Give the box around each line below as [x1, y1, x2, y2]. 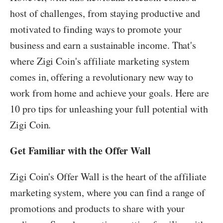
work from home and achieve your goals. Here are [10, 86, 210, 100]
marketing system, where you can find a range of [10, 186, 206, 199]
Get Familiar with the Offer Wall [10, 143, 151, 158]
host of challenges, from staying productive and [10, 6, 201, 20]
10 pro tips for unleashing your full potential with [10, 102, 208, 115]
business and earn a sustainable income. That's [10, 38, 197, 52]
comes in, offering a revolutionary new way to [10, 70, 194, 84]
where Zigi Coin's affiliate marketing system [10, 54, 190, 68]
